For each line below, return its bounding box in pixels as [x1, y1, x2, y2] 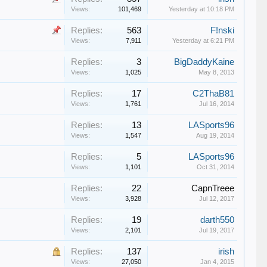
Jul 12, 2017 [199, 195, 235, 202]
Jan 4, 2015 [200, 258, 235, 265]
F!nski [210, 26, 235, 35]
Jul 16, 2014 [199, 100, 235, 107]
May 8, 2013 [198, 69, 235, 76]
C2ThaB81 [193, 89, 235, 98]
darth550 [200, 215, 235, 225]
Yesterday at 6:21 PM [172, 37, 235, 44]
